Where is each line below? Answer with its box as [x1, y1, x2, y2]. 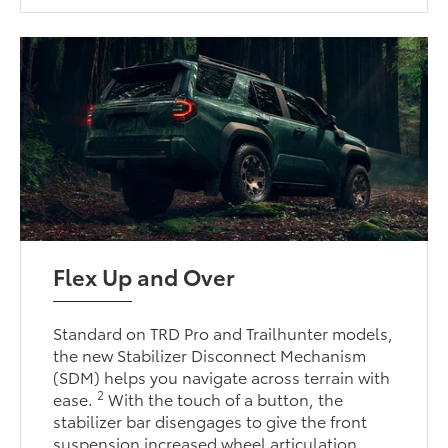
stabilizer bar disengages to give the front [53, 408, 368, 432]
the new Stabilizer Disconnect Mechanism [53, 342, 367, 366]
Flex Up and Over [53, 259, 236, 292]
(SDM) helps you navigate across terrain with [53, 364, 391, 388]
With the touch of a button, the [104, 386, 344, 410]
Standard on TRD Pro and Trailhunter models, [53, 320, 394, 344]
